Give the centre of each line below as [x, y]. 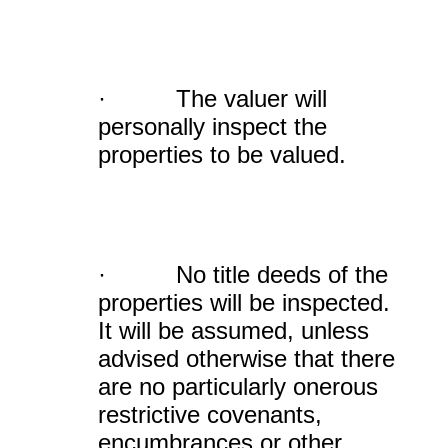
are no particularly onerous [238, 386]
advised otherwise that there [246, 358]
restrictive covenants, [210, 414]
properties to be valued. [222, 154]
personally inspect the [212, 126]
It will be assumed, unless [233, 330]
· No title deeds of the [243, 274]
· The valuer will [212, 98]
